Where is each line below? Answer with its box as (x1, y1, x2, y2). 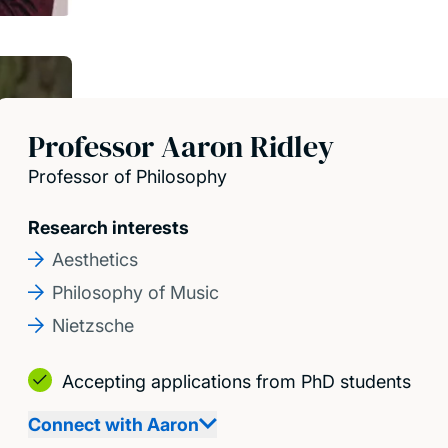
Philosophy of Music (52, 282, 219, 303)
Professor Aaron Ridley (28, 126, 334, 167)
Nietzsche (52, 315, 134, 336)
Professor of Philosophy (28, 166, 227, 187)
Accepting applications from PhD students (62, 371, 411, 392)
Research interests (28, 217, 189, 238)
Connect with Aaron (28, 414, 199, 435)
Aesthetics (52, 249, 138, 270)
